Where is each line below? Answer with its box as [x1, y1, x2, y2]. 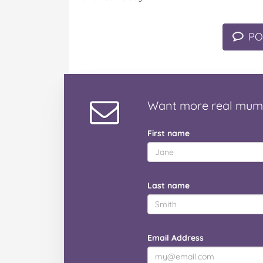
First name [147, 128, 190, 139]
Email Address [147, 232, 204, 243]
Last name [147, 180, 190, 191]
